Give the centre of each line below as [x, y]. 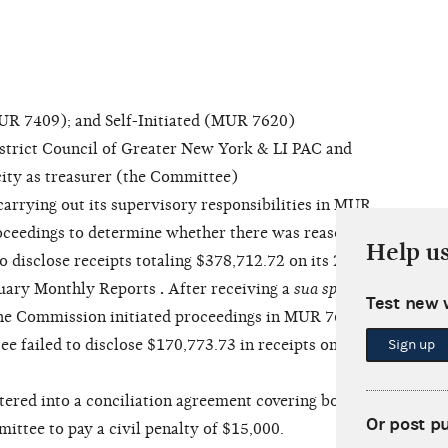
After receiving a [229, 289]
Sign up [411, 345]
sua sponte [330, 289]
